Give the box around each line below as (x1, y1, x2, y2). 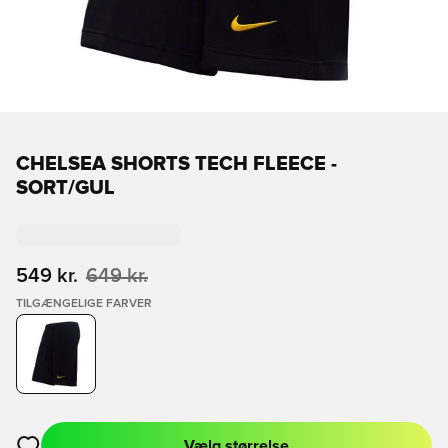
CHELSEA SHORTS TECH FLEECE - (16, 154, 337, 174)
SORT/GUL (16, 178, 115, 198)
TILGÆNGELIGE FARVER (16, 298, 152, 310)
